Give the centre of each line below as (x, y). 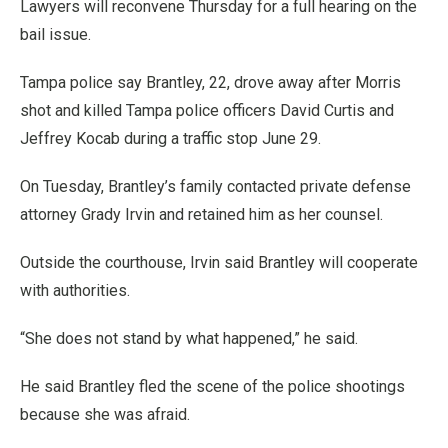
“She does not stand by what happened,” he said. (189, 338)
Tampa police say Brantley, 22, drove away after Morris (210, 82)
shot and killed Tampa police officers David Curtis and (207, 110)
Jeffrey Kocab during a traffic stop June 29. (170, 138)
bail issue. (55, 34)
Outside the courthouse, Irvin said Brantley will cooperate (219, 262)
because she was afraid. (105, 414)
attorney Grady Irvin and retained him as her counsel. (201, 214)
